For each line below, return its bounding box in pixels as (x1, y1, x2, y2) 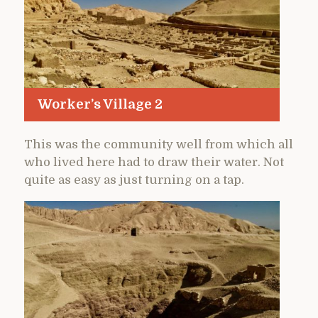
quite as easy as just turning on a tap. (24, 172, 244, 187)
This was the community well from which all (24, 137, 293, 151)
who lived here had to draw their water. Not (24, 155, 284, 169)
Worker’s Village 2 (37, 97, 163, 112)
